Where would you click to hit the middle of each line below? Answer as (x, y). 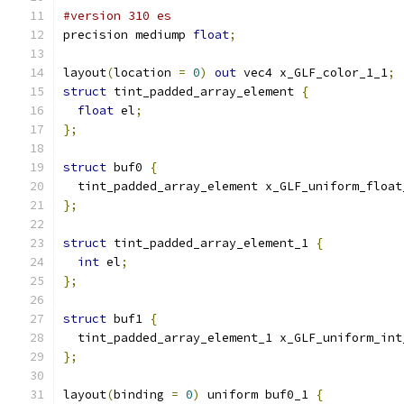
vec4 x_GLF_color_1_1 (312, 73)
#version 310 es (117, 16)
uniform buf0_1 (258, 395)
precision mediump (128, 35)
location (146, 73)
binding (142, 395)
